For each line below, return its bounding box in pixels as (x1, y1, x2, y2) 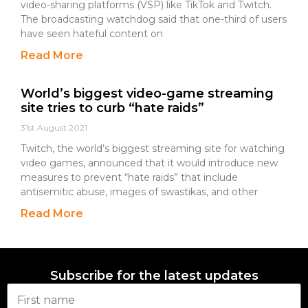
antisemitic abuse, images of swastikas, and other (21, 186, 258, 198)
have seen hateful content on (21, 27, 163, 40)
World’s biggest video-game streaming (21, 86, 274, 101)
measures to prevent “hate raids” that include (21, 171, 238, 184)
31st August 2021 (21, 122, 87, 133)
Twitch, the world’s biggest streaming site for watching (21, 142, 285, 155)
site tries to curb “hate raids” (21, 100, 204, 115)
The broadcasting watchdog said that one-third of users (21, 13, 287, 25)
